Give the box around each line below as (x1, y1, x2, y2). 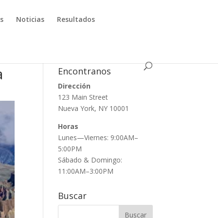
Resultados (57, 15, 95, 24)
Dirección (58, 81, 91, 91)
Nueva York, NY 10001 (58, 104, 129, 113)
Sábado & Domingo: (58, 155, 123, 164)
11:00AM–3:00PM (58, 166, 114, 176)
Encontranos (58, 65, 111, 77)
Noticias (16, 15, 45, 24)
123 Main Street (58, 92, 109, 102)
